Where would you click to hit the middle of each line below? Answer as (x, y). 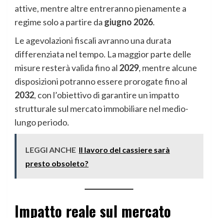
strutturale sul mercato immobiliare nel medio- (101, 108)
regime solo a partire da (59, 22)
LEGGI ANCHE (51, 149)
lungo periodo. (42, 122)
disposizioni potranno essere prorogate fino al (101, 81)
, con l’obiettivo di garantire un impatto (107, 95)
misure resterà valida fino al (67, 67)
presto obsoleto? (57, 163)
